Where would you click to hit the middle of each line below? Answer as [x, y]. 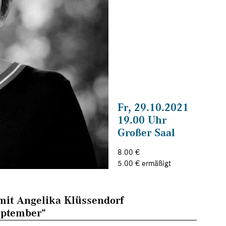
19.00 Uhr [142, 120]
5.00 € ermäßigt [144, 164]
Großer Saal [146, 132]
